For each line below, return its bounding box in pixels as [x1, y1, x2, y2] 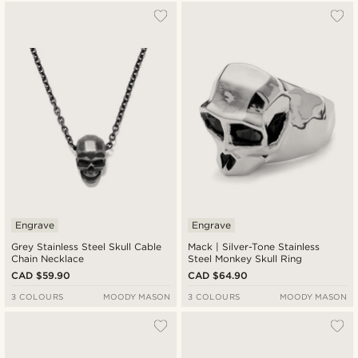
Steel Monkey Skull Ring [188, 253, 303, 265]
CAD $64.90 [188, 269, 249, 282]
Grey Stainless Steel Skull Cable [11, 241, 162, 253]
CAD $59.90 [11, 269, 71, 282]
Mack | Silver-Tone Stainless [188, 241, 321, 253]
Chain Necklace [11, 253, 85, 265]
